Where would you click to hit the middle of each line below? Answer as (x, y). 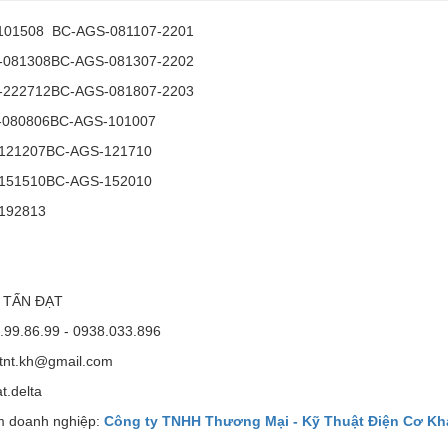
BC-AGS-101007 (103, 121)
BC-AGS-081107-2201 (121, 31)
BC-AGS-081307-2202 (122, 61)
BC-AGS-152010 (99, 181)
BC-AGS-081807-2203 (122, 91)
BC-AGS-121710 (99, 151)
